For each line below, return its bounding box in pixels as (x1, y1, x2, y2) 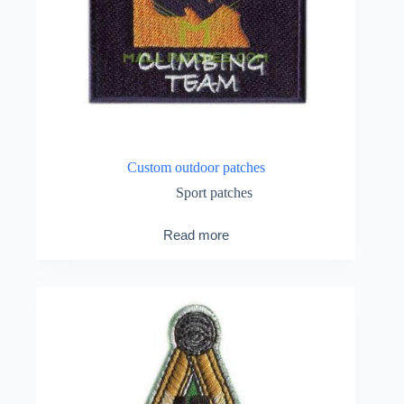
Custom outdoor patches (126, 159, 265, 175)
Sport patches (175, 184, 252, 200)
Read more (162, 226, 229, 243)
